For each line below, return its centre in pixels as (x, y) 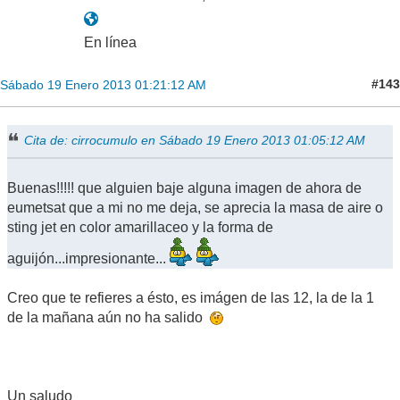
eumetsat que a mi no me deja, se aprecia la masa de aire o (195, 207)
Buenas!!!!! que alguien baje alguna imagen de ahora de (184, 187)
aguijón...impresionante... (88, 258)
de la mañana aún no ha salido (108, 317)
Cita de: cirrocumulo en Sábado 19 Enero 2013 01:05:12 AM (195, 140)
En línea (110, 42)
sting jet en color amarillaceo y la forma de (140, 227)
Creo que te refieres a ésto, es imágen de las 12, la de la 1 (191, 297)
